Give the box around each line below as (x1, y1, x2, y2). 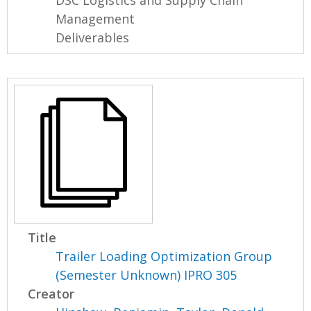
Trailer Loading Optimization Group (56, 248, 273, 265)
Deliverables (56, 29, 130, 47)
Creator (28, 285, 75, 303)
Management (56, 10, 135, 28)
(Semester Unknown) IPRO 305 (56, 267, 237, 284)
